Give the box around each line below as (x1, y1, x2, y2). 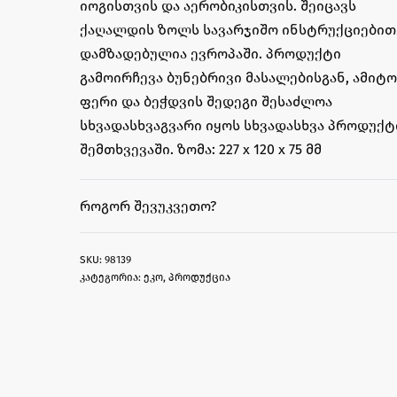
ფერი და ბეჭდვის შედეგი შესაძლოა (80, 93, 332, 110)
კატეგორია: (80, 271, 144, 284)
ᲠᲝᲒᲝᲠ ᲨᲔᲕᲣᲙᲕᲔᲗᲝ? (80, 198, 216, 214)
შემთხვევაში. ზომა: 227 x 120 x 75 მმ (80, 141, 322, 158)
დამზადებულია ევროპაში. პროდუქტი (80, 45, 341, 62)
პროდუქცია (168, 271, 230, 284)
